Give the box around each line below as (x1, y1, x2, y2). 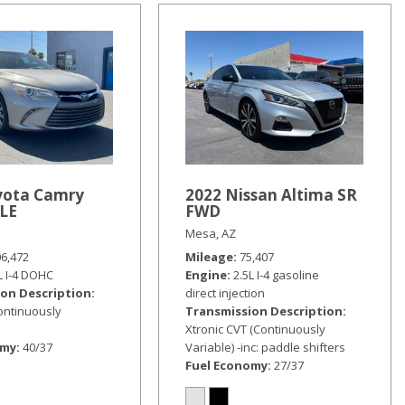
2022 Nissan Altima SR (184, 184, 357, 205)
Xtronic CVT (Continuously (184, 321, 325, 337)
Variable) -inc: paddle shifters (184, 339, 345, 355)
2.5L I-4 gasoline (232, 267, 319, 283)
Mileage (184, 249, 233, 265)
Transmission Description (184, 303, 343, 319)
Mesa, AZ (184, 225, 236, 241)
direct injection (184, 285, 265, 301)
